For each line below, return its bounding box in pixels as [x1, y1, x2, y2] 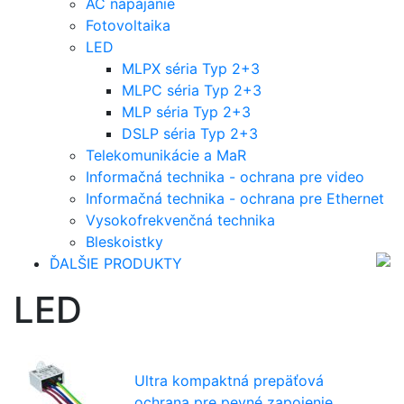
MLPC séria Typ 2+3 [122, 80, 262, 99]
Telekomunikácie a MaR [86, 145, 246, 164]
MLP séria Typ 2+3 [122, 102, 251, 121]
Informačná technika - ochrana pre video [86, 167, 364, 186]
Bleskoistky [86, 232, 163, 251]
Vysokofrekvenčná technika [86, 210, 275, 229]
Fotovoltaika [86, 15, 170, 34]
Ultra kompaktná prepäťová [134, 371, 325, 390]
